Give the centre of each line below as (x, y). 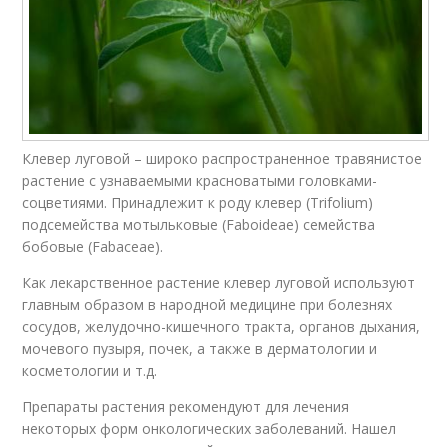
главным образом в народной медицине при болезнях (207, 304)
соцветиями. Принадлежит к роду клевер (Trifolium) (198, 202)
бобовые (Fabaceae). (93, 246)
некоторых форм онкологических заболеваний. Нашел (209, 428)
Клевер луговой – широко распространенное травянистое (222, 158)
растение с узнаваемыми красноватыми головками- (200, 180)
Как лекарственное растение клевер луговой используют (219, 282)
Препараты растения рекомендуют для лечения (186, 406)
